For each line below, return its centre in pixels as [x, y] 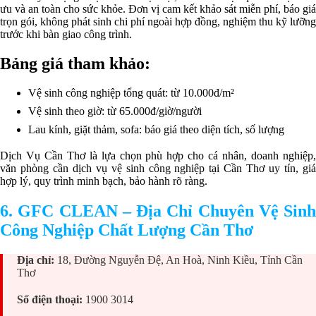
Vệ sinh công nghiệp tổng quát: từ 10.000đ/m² [131, 93]
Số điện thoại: [51, 299]
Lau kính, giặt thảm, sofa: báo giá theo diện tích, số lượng [156, 130]
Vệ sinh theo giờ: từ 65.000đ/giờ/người [115, 111]
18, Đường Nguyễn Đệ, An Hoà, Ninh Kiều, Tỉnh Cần [180, 260]
